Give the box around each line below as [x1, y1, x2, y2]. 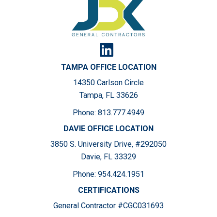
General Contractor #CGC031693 [53, 201, 164, 211]
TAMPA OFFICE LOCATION [61, 62, 156, 72]
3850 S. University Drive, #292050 [50, 139, 167, 149]
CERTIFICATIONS [77, 186, 139, 195]
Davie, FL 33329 [81, 152, 136, 162]
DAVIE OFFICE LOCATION [63, 124, 154, 134]
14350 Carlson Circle [73, 78, 144, 88]
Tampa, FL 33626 [79, 91, 138, 100]
